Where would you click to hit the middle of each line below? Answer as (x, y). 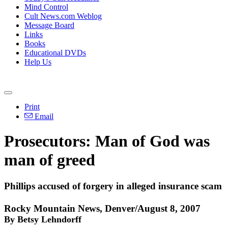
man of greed (50, 160)
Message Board (49, 25)
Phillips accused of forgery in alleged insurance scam (113, 186)
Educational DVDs (55, 53)
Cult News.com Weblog (63, 16)
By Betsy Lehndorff (43, 219)
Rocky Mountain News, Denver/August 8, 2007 (102, 208)
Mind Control (46, 7)
